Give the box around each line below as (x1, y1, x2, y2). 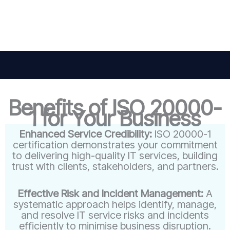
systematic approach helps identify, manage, (13, 198, 217, 210)
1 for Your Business (29, 105, 201, 131)
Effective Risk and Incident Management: (17, 187, 203, 200)
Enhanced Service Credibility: (19, 127, 155, 140)
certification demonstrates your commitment (12, 138, 218, 151)
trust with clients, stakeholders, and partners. (11, 160, 219, 172)
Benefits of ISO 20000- (8, 94, 222, 121)
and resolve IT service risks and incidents (21, 208, 209, 221)
